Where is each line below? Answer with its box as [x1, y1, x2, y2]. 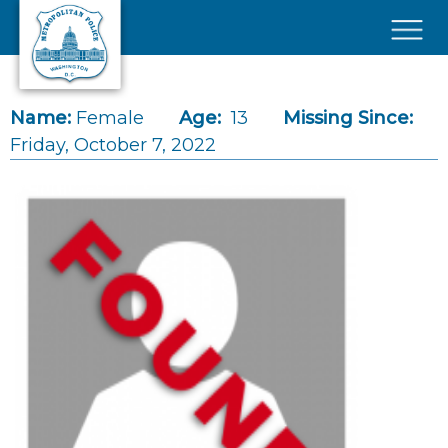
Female [76, 107, 144, 129]
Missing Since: [283, 107, 413, 129]
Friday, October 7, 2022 [10, 134, 216, 156]
